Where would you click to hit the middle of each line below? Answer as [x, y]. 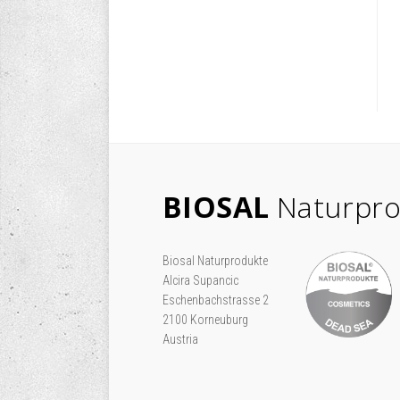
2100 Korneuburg [205, 320]
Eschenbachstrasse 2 [216, 300]
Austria [180, 339]
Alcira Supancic [200, 280]
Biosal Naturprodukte [217, 261]
